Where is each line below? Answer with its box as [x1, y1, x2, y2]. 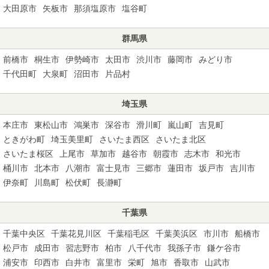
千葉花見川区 [51, 228, 101, 238]
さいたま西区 [99, 134, 150, 144]
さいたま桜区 [3, 148, 53, 159]
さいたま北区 [156, 134, 206, 144]
